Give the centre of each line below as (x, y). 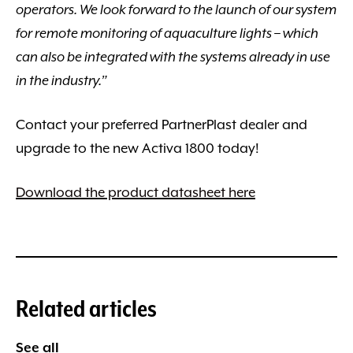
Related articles (86, 308)
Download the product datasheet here (136, 192)
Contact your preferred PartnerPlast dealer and (162, 124)
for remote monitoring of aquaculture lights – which (167, 33)
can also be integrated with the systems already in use (173, 57)
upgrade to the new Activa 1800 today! (137, 148)
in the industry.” (61, 80)
